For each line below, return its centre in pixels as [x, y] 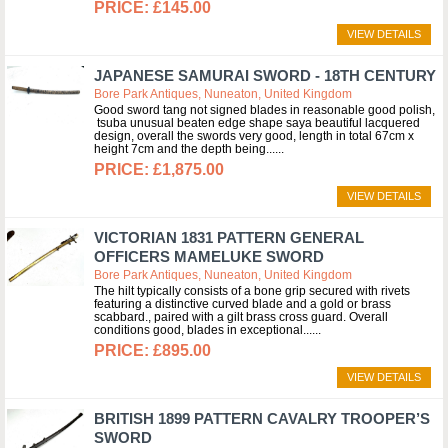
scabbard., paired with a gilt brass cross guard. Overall [241, 317]
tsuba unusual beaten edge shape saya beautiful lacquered [257, 123]
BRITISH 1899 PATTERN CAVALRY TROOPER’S [262, 418]
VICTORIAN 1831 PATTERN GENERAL [229, 237]
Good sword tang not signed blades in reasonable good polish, [264, 110]
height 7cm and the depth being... [184, 149]
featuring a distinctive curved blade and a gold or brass [242, 304]
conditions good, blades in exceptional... [203, 330]
